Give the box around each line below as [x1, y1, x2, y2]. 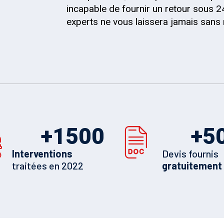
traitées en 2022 [12, 159, 83, 171]
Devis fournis [162, 147, 218, 159]
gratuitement [162, 159, 222, 171]
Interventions [12, 147, 72, 159]
